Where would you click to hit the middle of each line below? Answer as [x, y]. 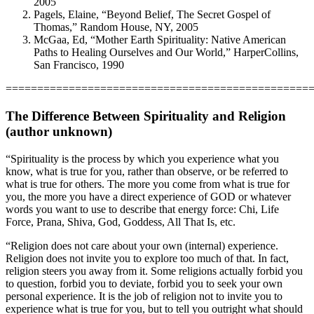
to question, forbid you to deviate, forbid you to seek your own [144, 283]
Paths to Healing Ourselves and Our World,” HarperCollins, [166, 53]
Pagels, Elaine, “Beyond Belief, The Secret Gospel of [152, 15]
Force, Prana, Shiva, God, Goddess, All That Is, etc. [121, 221]
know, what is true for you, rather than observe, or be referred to [147, 171]
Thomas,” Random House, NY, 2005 [116, 27]
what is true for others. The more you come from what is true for [148, 184]
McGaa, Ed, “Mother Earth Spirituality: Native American [160, 40]
